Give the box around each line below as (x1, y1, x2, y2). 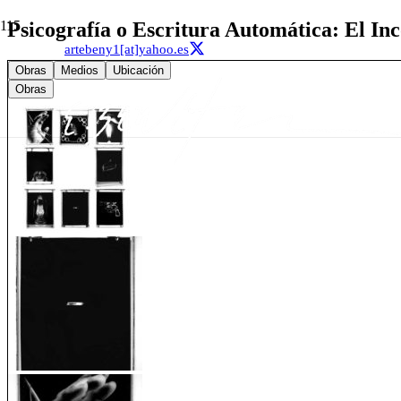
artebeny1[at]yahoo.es (64, 41, 189, 56)
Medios (61, 63, 98, 77)
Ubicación (113, 63, 164, 77)
